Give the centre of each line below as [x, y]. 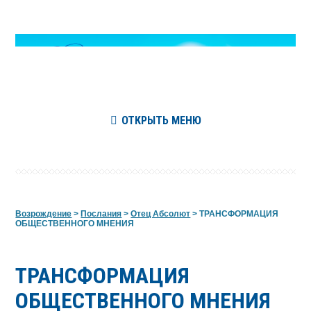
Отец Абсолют [161, 213]
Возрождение [44, 213]
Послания [101, 213]
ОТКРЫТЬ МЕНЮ [161, 120]
